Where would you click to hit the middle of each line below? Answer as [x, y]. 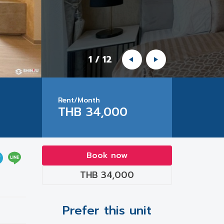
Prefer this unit [107, 210]
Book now [107, 155]
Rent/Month [79, 100]
